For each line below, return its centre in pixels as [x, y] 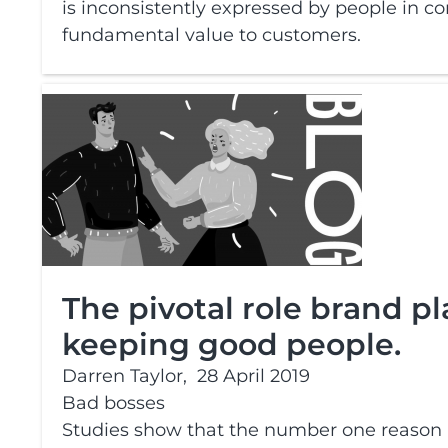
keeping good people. [231, 344]
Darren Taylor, [124, 376]
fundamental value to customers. [214, 35]
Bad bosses [113, 403]
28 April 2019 [253, 376]
